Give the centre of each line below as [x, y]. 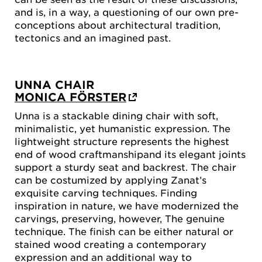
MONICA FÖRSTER [70, 97]
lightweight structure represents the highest [122, 141]
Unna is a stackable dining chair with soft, [116, 115]
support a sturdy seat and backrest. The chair [125, 166]
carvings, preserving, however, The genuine [120, 218]
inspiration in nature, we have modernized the [127, 205]
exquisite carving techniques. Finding [106, 192]
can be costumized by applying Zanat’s [111, 179]
